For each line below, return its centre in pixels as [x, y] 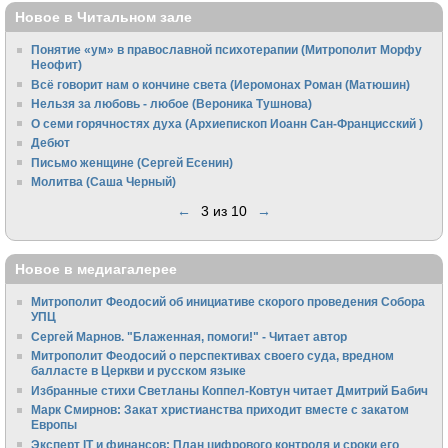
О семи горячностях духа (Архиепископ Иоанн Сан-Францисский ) [227, 123]
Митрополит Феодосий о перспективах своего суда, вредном [213, 356]
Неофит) [57, 65]
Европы [54, 425]
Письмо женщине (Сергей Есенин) [132, 162]
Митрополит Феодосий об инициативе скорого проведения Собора [228, 302]
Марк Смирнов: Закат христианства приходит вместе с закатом [220, 410]
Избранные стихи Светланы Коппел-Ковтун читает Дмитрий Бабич [230, 390]
